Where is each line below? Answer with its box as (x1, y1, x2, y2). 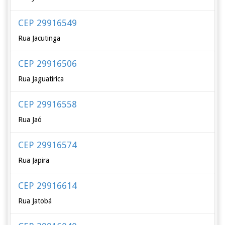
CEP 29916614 (18, 180, 77, 191)
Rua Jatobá (18, 197, 52, 205)
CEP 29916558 (18, 99, 77, 109)
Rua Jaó (18, 116, 42, 124)
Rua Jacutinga (18, 34, 61, 42)
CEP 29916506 (18, 58, 77, 69)
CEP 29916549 (18, 18, 77, 28)
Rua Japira (18, 156, 50, 164)
